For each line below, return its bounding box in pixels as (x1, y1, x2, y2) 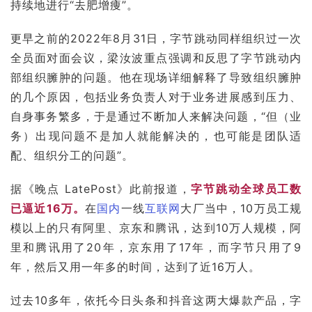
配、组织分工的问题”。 (10, 148, 134, 162)
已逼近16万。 (10, 201, 86, 215)
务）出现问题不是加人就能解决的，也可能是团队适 (10, 128, 302, 143)
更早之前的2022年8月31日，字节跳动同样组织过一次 (10, 31, 302, 45)
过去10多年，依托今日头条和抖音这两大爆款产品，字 (10, 292, 302, 307)
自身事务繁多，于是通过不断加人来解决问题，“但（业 (10, 109, 302, 123)
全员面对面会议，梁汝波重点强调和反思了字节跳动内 (10, 50, 302, 65)
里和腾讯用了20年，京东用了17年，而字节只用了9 (10, 240, 302, 254)
